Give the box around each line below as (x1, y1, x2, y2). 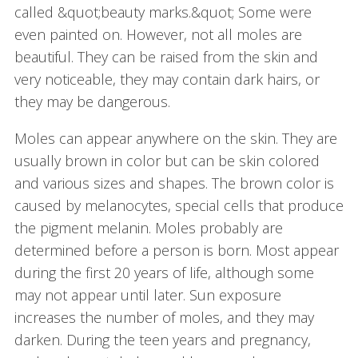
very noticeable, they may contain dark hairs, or (14, 70, 320, 89)
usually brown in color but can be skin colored (14, 151, 320, 171)
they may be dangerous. (14, 92, 170, 112)
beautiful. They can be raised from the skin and (14, 47, 318, 67)
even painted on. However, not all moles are (14, 25, 302, 45)
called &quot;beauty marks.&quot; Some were (14, 2, 312, 22)
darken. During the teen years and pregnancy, (14, 330, 311, 350)
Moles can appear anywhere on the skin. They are (14, 129, 337, 149)
